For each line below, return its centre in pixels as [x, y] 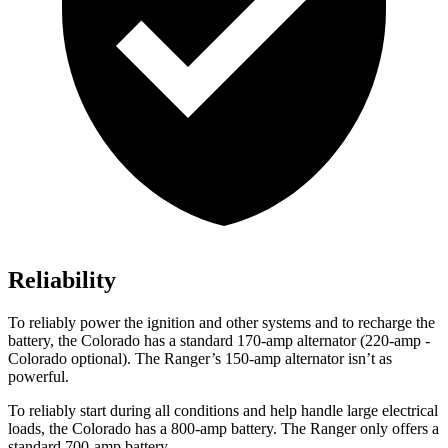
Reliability [62, 280]
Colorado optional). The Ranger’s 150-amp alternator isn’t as [200, 359]
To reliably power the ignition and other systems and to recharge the [221, 323]
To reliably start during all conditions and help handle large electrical [223, 411]
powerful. [38, 377]
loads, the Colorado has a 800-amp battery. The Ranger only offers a [223, 429]
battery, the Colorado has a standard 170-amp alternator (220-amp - [219, 341]
